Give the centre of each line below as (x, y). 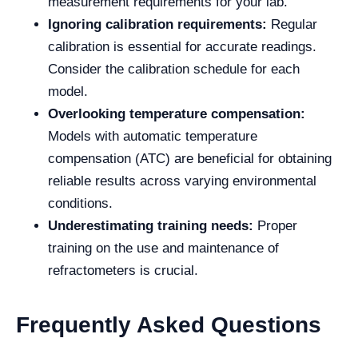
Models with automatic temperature (153, 137)
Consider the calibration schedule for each (174, 70)
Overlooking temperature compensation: (177, 114)
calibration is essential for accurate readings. (182, 47)
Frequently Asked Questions (169, 325)
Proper (275, 226)
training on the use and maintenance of (163, 249)
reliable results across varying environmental (182, 181)
